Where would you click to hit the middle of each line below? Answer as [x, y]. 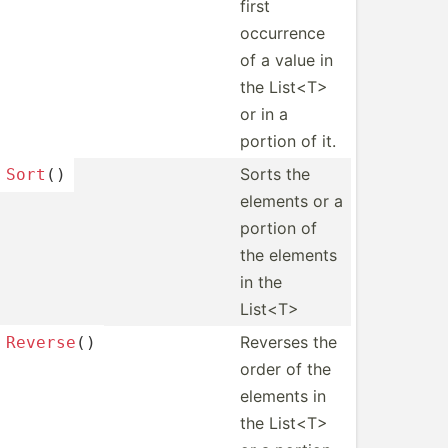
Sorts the [275, 174]
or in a [264, 114]
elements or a [291, 201]
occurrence [282, 33]
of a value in [286, 60]
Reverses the [288, 342]
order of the [285, 369]
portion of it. [288, 141]
